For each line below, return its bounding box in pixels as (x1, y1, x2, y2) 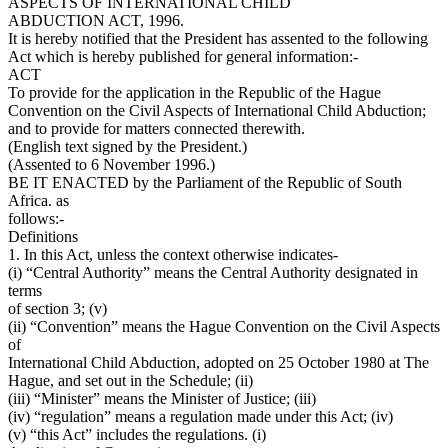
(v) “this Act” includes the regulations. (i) (8, 426, 266, 444)
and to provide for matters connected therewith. (8, 120, 305, 138)
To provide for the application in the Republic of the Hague (8, 84, 381, 102)
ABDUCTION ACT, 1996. (8, 12, 184, 30)
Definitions (8, 228, 78, 246)
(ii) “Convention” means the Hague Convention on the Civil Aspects (8, 318, 440, 336)
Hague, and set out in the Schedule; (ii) (8, 372, 253, 390)
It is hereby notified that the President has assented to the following (8, 30, 428, 48)
